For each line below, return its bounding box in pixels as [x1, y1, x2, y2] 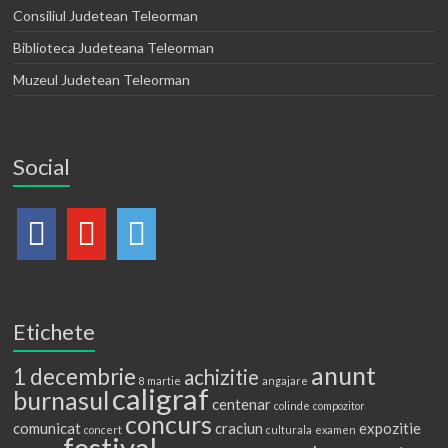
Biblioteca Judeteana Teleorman [13, 38, 215, 56]
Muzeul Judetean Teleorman [13, 70, 191, 88]
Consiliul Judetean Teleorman [13, 6, 199, 24]
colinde [274, 398, 311, 412]
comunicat [13, 418, 82, 437]
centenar [212, 394, 272, 413]
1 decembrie [13, 362, 137, 390]
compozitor [313, 398, 366, 412]
